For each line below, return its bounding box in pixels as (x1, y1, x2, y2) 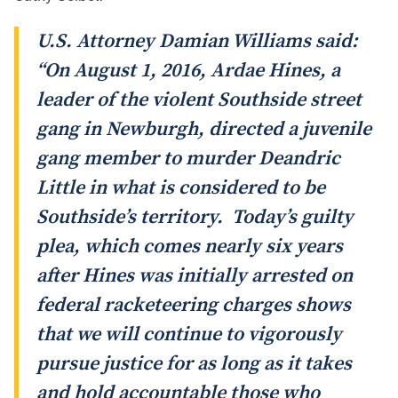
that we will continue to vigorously (36, 322, 342, 347)
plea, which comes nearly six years (36, 235, 343, 259)
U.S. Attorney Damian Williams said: (36, 29, 358, 54)
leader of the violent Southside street (36, 88, 362, 113)
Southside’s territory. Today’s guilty (36, 205, 354, 230)
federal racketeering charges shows (36, 293, 351, 318)
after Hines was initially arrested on (36, 264, 353, 289)
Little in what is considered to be (36, 176, 325, 201)
